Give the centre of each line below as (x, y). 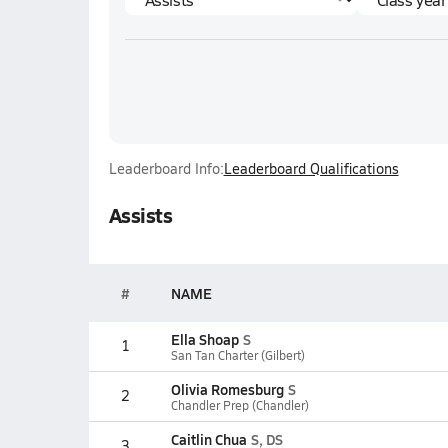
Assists (140, 215)
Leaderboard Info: (166, 168)
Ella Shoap (204, 339)
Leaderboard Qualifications (311, 168)
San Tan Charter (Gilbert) (237, 355)
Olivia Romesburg (227, 389)
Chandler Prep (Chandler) (239, 405)
